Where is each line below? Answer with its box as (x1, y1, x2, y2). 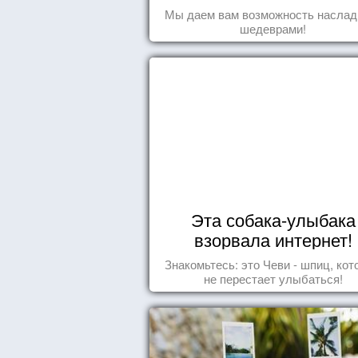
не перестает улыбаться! (203, 270, 343, 287)
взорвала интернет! (193, 227, 352, 252)
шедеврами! (240, 20, 307, 37)
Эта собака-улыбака (190, 207, 356, 232)
